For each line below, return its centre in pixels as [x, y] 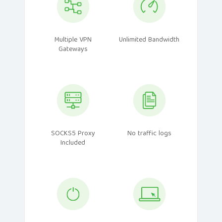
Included [73, 143]
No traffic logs [149, 134]
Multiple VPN [73, 40]
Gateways [73, 50]
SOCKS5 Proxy [73, 134]
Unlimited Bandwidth [149, 40]
